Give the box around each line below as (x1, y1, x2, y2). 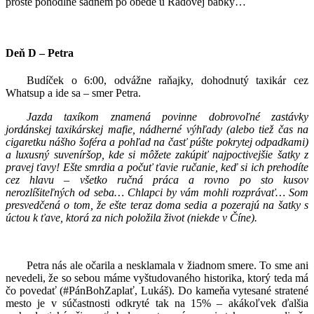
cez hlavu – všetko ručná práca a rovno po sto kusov (6, 174, 308, 186)
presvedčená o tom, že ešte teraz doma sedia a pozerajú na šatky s (6, 199, 308, 212)
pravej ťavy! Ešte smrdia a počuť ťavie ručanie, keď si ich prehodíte (6, 161, 308, 174)
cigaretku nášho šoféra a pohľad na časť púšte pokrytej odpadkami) (6, 136, 308, 149)
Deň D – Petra (6, 47, 74, 60)
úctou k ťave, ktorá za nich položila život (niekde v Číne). (6, 212, 257, 224)
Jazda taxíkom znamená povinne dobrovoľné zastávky (27, 111, 308, 123)
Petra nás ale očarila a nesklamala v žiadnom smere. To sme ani (27, 259, 308, 272)
